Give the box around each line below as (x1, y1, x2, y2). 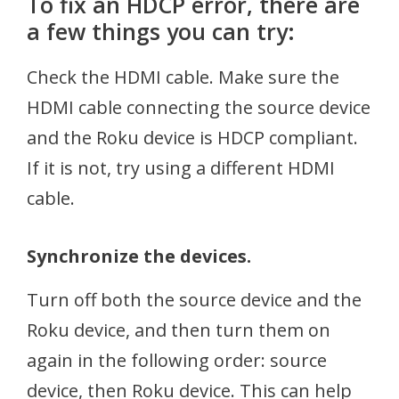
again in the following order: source (27, 348, 327, 372)
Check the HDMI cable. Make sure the (27, 65, 339, 89)
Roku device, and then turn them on (27, 318, 330, 342)
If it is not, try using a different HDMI (27, 156, 335, 180)
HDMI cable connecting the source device (27, 95, 370, 119)
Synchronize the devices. (27, 244, 251, 268)
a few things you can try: (27, 16, 295, 46)
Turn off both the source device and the (27, 288, 362, 312)
